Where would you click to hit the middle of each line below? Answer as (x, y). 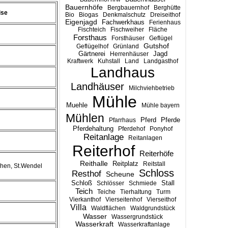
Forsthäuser (128, 38)
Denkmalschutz (124, 15)
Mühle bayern (160, 105)
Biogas (89, 15)
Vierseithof (161, 199)
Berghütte (167, 8)
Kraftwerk (80, 61)
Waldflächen (108, 208)
